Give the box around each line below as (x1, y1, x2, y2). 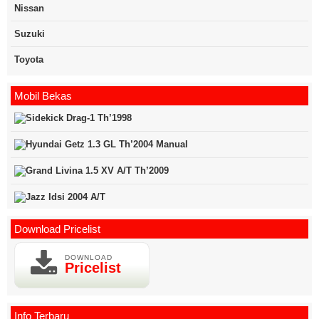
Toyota (14, 54, 43, 66)
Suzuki (14, 28, 45, 40)
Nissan (14, 3, 44, 14)
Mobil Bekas (14, 90, 72, 103)
